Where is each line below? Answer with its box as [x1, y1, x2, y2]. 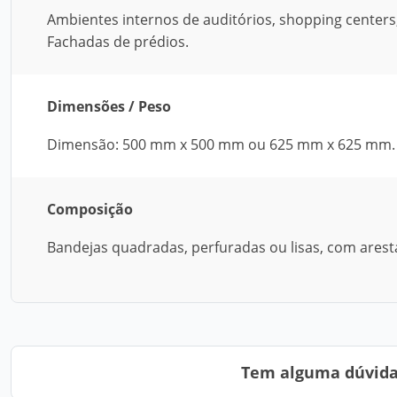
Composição [47, 199, 133, 219]
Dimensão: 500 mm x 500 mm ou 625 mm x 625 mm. [47, 135, 395, 154]
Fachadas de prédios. [47, 32, 189, 51]
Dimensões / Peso [47, 97, 171, 116]
